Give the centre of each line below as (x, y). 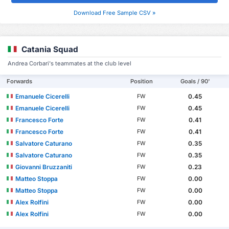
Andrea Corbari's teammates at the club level (70, 63)
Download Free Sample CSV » (114, 13)
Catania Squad (50, 49)
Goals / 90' (195, 81)
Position (141, 81)
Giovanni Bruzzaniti (44, 167)
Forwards (20, 81)
